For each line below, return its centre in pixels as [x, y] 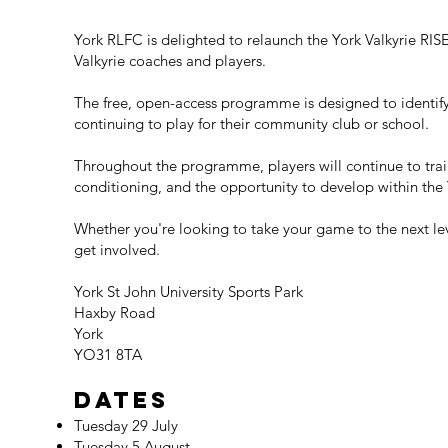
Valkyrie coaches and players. [170, 60]
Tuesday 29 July [126, 425]
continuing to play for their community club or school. [252, 123]
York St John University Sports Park [189, 291]
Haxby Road [115, 312]
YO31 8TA [108, 354]
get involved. [117, 249]
